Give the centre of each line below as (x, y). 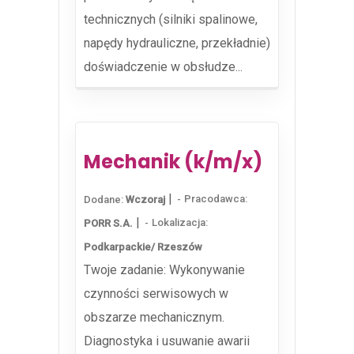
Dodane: (105, 199)
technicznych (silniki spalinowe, (171, 19)
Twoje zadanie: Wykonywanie (164, 270)
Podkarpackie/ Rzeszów (143, 247)
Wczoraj (145, 199)
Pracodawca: (216, 199)
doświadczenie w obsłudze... (163, 67)
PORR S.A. (108, 223)
